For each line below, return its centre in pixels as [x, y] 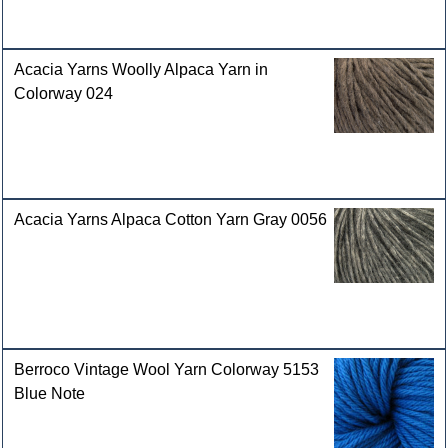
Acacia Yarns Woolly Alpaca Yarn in [141, 70]
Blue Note [50, 394]
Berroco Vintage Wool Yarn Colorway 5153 [167, 370]
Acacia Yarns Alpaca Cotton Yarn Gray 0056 [171, 220]
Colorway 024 [64, 94]
